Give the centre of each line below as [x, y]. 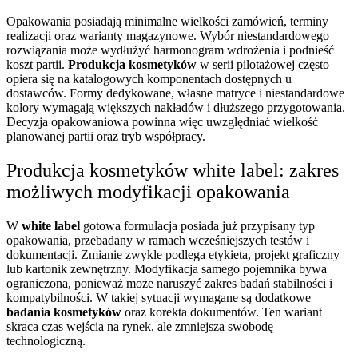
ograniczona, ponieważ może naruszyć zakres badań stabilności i [169, 284]
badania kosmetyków [64, 312]
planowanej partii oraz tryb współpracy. [106, 137]
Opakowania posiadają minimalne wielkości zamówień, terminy [167, 22]
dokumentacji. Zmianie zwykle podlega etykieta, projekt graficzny [173, 255]
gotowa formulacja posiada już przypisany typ [197, 226]
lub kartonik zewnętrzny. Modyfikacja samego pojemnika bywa [167, 269]
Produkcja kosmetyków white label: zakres [173, 171]
